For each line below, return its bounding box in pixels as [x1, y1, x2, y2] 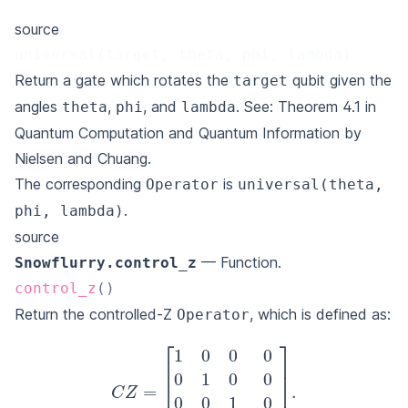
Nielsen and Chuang [15, 149, 148, 168]
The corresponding [15, 175, 146, 194]
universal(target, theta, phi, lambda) [15, 46, 352, 64]
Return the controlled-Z [15, 305, 177, 324]
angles [15, 97, 62, 117]
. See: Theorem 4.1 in [236, 97, 376, 117]
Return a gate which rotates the [15, 71, 233, 90]
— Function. [197, 253, 281, 272]
